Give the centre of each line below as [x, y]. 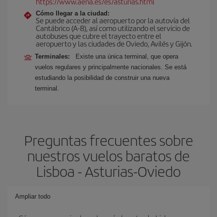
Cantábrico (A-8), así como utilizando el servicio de [113, 28]
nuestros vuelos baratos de [108, 155]
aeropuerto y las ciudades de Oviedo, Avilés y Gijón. [114, 43]
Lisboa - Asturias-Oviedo [108, 171]
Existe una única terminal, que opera [127, 56]
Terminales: [54, 56]
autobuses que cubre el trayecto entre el [99, 36]
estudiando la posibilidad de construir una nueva [102, 78]
